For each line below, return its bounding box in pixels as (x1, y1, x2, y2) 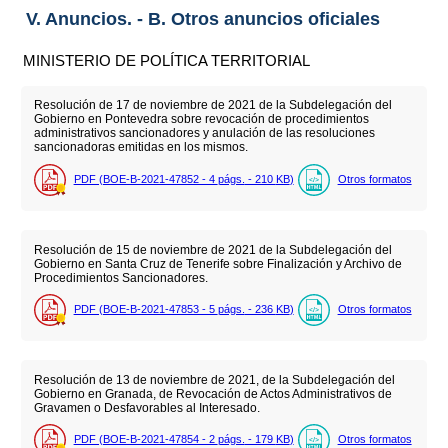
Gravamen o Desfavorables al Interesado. (33, 400, 260, 415)
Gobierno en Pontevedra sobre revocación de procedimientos (33, 112, 369, 127)
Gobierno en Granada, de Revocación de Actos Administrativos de (33, 386, 392, 401)
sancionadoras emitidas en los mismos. (33, 140, 248, 155)
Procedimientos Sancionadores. (33, 270, 208, 285)
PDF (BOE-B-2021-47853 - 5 (73, 302, 218, 315)
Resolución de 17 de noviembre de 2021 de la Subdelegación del (33, 98, 392, 113)
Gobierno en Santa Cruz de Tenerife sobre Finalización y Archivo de (33, 256, 402, 271)
